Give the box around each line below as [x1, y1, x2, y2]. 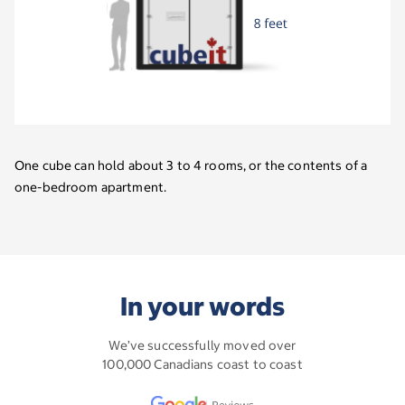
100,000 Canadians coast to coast [102, 355, 303, 372]
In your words [120, 289, 285, 323]
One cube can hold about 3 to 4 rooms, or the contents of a [14, 156, 368, 174]
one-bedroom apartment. [14, 178, 167, 195]
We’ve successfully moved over [108, 336, 297, 353]
